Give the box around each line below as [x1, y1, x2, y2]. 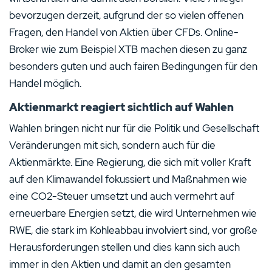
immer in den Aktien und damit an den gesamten [9, 257, 231, 271]
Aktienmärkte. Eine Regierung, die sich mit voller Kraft [9, 155, 251, 169]
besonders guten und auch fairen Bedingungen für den [9, 59, 257, 73]
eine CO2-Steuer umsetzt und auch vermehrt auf [9, 189, 234, 203]
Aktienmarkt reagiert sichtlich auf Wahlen [9, 100, 234, 114]
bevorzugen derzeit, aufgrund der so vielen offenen [9, 8, 243, 22]
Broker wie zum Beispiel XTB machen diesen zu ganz [9, 42, 247, 56]
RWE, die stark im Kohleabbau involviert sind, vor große [9, 223, 257, 237]
